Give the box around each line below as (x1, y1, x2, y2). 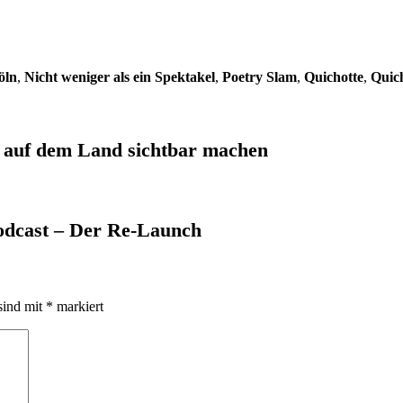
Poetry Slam (222, 69, 297, 85)
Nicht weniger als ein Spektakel (24, 69, 215, 85)
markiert (53, 298, 103, 314)
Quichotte (304, 69, 363, 85)
